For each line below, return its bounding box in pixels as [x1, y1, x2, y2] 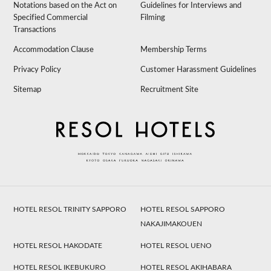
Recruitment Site [140, 86, 199, 94]
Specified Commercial [13, 14, 88, 22]
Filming [140, 14, 166, 22]
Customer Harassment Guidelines [140, 66, 257, 74]
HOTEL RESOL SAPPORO [140, 205, 226, 213]
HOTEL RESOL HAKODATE [13, 241, 103, 249]
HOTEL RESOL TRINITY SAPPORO [13, 205, 127, 213]
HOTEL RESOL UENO [140, 241, 212, 249]
